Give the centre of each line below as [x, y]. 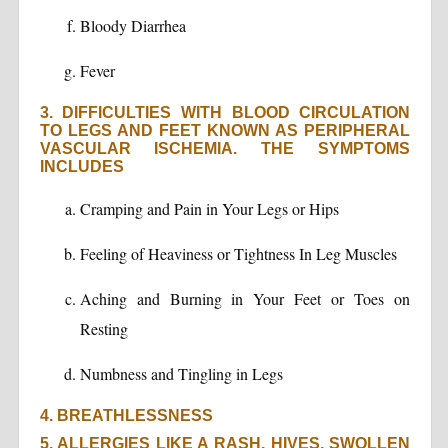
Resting [103, 328]
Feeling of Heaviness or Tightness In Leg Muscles [238, 253]
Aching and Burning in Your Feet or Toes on [245, 298]
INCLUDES [81, 166]
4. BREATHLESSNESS [126, 415]
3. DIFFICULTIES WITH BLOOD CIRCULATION [225, 112]
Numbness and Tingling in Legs [181, 373]
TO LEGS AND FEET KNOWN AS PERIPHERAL [225, 130]
